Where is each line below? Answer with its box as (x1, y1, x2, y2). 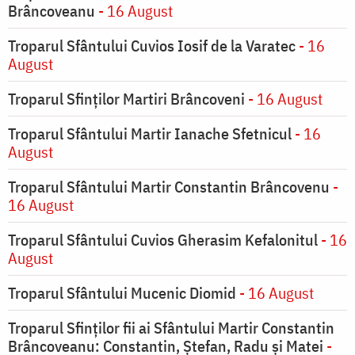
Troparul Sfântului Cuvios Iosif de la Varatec (8, 35, 296, 57)
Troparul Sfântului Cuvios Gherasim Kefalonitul (8, 229, 318, 251)
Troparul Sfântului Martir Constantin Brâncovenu (8, 176, 330, 198)
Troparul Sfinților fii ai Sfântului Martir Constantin (8, 317, 334, 339)
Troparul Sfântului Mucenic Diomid (8, 282, 236, 304)
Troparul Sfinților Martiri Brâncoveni (8, 88, 245, 110)
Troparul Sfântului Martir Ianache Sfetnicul (8, 123, 292, 145)
